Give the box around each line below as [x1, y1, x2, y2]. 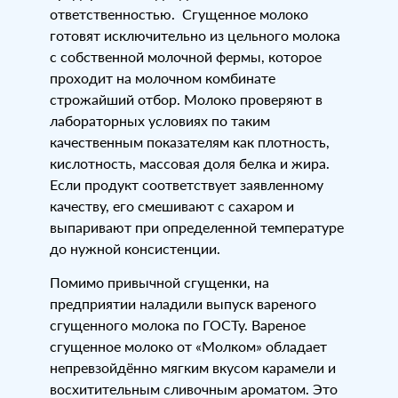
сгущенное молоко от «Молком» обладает [50, 338, 327, 355]
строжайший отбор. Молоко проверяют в [50, 91, 322, 108]
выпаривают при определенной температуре [50, 219, 344, 236]
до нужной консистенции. [50, 240, 220, 258]
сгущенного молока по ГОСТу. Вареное [50, 316, 306, 334]
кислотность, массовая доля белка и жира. [50, 155, 330, 172]
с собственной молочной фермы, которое [50, 48, 322, 66]
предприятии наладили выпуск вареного [50, 295, 316, 313]
